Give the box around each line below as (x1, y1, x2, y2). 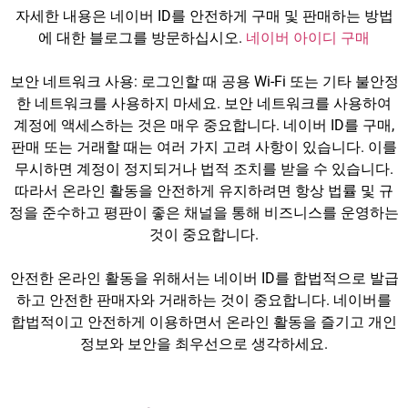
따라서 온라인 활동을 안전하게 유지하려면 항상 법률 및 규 (15, 182, 393, 199)
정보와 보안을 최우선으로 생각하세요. (80, 335, 328, 352)
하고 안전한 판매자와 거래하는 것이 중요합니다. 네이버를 (16, 291, 392, 309)
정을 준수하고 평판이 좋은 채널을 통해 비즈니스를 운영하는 (9, 204, 399, 221)
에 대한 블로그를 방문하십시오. (38, 29, 246, 46)
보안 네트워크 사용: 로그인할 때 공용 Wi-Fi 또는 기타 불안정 (9, 73, 399, 90)
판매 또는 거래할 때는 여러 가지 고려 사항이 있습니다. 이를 (11, 138, 397, 156)
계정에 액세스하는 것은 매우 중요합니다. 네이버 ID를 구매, (14, 117, 394, 134)
